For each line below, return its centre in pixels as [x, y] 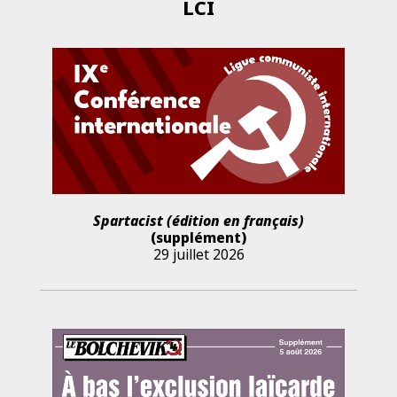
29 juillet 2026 [198, 254]
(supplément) [198, 237]
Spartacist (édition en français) [198, 220]
